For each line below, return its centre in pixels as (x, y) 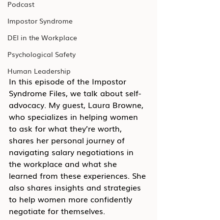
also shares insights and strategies (76, 187)
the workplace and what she (64, 164)
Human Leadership (39, 71)
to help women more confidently (72, 199)
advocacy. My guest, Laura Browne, (77, 105)
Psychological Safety (41, 54)
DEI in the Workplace (42, 37)
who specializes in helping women (75, 116)
